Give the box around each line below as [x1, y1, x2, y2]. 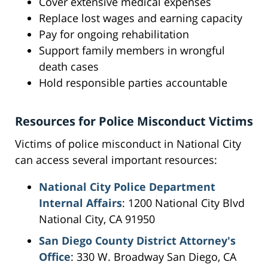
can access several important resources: [15, 153, 217, 167]
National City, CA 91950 [39, 212, 155, 227]
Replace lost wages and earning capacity [39, 11, 242, 26]
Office [39, 249, 71, 264]
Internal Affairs [39, 196, 122, 211]
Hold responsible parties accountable [39, 75, 227, 90]
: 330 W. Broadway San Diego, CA [71, 249, 236, 264]
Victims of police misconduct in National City [15, 136, 241, 151]
